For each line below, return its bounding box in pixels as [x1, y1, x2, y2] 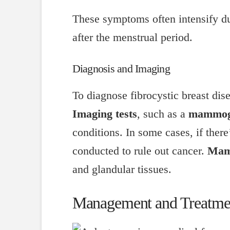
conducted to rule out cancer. [72, 144, 207, 157]
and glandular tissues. [72, 163, 171, 176]
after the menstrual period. [72, 31, 193, 44]
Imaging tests [72, 107, 137, 120]
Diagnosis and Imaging [72, 62, 170, 75]
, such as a [137, 107, 188, 120]
